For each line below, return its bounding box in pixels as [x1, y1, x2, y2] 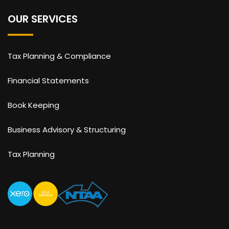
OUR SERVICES [8, 11, 78, 26]
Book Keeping [8, 99, 59, 110]
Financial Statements [8, 75, 89, 86]
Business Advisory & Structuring [8, 124, 126, 135]
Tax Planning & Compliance [8, 50, 111, 61]
